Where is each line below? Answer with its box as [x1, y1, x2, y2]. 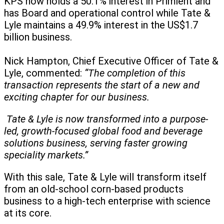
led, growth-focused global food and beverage [4, 125, 202, 137]
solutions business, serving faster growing [4, 137, 187, 149]
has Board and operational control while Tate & [4, 7, 210, 19]
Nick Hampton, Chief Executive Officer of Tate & [4, 55, 218, 67]
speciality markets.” [4, 149, 88, 161]
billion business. [4, 31, 72, 43]
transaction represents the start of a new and [4, 79, 199, 91]
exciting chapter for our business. [4, 91, 154, 103]
